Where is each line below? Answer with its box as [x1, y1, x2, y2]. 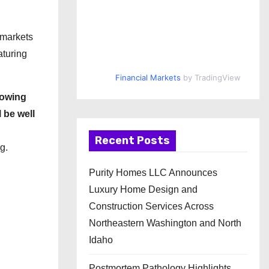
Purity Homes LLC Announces [89, 168, 217, 178]
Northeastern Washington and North [89, 218, 241, 228]
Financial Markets [115, 73, 181, 82]
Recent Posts [95, 134, 170, 147]
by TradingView [180, 73, 241, 82]
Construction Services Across [89, 201, 214, 211]
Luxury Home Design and [89, 184, 198, 195]
